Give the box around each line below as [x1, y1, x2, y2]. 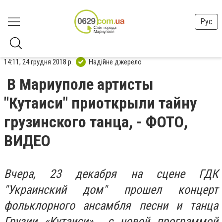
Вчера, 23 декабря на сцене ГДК [4, 167, 218, 181]
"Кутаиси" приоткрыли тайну [4, 94, 197, 112]
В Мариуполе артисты [7, 75, 154, 94]
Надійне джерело [89, 57, 142, 66]
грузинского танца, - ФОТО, [4, 112, 188, 131]
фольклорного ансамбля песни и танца [4, 199, 218, 213]
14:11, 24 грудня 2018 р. [4, 57, 73, 66]
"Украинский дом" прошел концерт [4, 183, 218, 197]
